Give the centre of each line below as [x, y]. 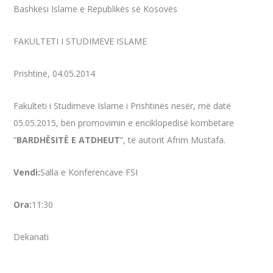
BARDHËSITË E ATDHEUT [69, 140]
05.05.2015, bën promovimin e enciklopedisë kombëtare [124, 123]
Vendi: [27, 172]
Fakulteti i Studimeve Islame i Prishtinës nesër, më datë [122, 106]
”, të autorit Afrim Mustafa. [173, 140]
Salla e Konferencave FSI [89, 172]
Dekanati [31, 237]
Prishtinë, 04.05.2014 [55, 73]
